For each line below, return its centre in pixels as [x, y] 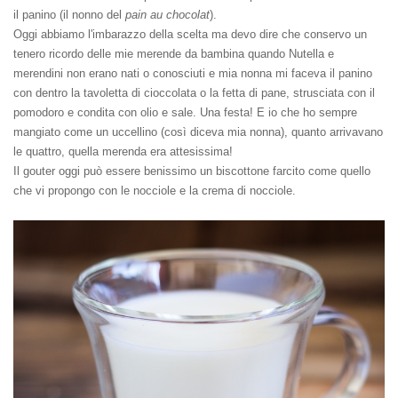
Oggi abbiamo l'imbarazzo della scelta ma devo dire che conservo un [190, 34]
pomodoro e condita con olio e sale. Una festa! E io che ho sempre [185, 112]
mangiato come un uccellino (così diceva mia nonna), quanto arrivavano [198, 131]
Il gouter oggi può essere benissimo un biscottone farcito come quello [192, 171]
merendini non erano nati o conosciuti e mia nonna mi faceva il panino [193, 73]
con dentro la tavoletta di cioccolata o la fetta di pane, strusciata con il [194, 92]
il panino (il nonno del [69, 14]
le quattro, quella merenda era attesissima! [123, 151]
